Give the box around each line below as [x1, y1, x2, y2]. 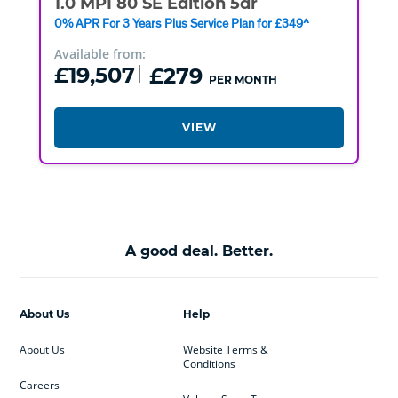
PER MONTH [208, 72, 277, 86]
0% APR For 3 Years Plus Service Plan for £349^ [53, 14, 309, 31]
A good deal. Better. [125, 242, 273, 259]
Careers [20, 377, 60, 393]
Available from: [53, 44, 146, 62]
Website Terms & [182, 341, 268, 357]
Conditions [182, 355, 235, 371]
